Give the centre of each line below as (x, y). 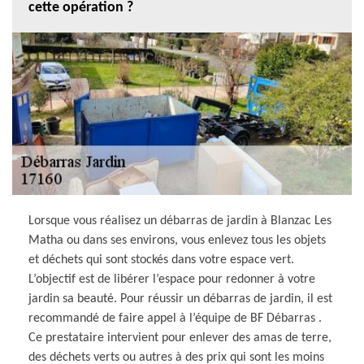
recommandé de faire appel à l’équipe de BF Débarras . (175, 318)
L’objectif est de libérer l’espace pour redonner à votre (172, 279)
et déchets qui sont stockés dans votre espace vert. (161, 260)
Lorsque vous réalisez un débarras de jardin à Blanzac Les (180, 221)
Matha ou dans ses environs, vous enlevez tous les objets (177, 240)
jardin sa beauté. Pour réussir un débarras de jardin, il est (180, 299)
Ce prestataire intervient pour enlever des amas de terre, (180, 338)
